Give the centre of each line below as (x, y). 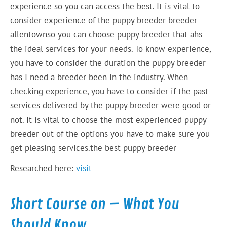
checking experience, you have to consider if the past (109, 91)
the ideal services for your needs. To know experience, (111, 48)
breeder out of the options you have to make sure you (110, 134)
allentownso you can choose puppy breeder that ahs (106, 34)
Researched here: (43, 168)
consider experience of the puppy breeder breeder (104, 20)
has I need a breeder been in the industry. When (99, 77)
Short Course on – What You (95, 204)
